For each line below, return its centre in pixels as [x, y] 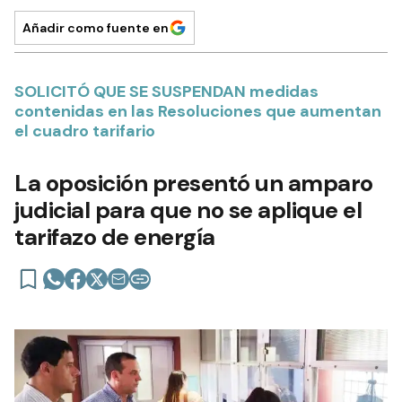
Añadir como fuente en [96, 28]
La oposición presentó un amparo [194, 184]
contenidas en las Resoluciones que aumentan [198, 112]
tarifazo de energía [115, 237]
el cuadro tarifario [85, 131]
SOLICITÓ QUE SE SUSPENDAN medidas [166, 92]
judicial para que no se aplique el [188, 210]
